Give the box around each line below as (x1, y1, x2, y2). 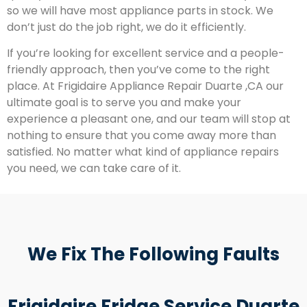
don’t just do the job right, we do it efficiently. (7, 19, 246, 35)
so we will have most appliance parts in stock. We (7, 2, 273, 19)
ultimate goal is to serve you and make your (7, 95, 241, 111)
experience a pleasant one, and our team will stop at (7, 111, 291, 127)
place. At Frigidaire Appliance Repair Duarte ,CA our (7, 78, 284, 95)
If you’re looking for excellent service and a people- (7, 45, 284, 62)
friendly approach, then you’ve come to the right (7, 62, 270, 78)
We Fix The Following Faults (27, 241, 280, 267)
